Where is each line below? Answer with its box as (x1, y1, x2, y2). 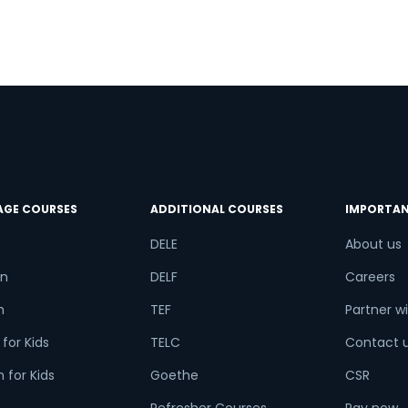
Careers (344, 268, 395, 286)
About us (344, 235, 402, 253)
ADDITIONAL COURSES (149, 201, 283, 217)
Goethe (149, 366, 199, 384)
